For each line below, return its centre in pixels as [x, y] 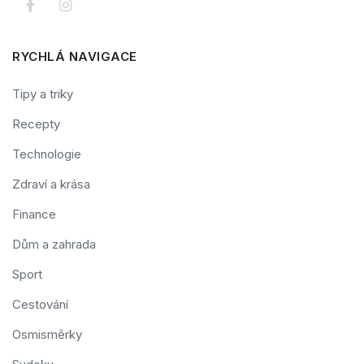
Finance [34, 214]
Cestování [40, 305]
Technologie [47, 154]
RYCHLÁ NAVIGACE [75, 57]
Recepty [36, 124]
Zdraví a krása [51, 184]
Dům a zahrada [54, 245]
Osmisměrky [47, 335]
